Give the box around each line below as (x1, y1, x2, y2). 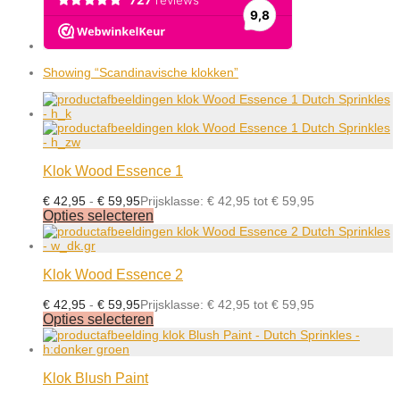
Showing (43, 65, 95, 79)
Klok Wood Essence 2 (43, 267, 183, 282)
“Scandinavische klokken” (95, 65, 238, 79)
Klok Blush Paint (43, 371, 148, 386)
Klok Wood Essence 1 (43, 163, 183, 179)
